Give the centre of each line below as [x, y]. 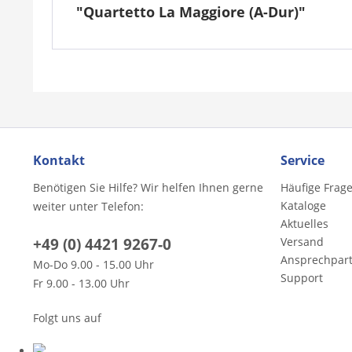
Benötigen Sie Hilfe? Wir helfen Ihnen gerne [148, 187]
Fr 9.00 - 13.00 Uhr [81, 283]
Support [302, 277]
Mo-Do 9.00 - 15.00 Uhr [93, 264]
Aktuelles [304, 223]
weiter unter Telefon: [88, 206]
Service [302, 160]
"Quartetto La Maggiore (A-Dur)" [191, 11]
